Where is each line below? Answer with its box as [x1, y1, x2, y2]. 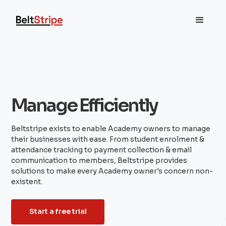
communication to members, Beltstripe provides [11, 156, 188, 165]
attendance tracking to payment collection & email [11, 145, 192, 155]
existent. [11, 177, 43, 187]
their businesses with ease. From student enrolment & [11, 135, 205, 144]
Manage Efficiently [11, 94, 158, 117]
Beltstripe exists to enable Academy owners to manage [11, 124, 211, 134]
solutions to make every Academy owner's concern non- [11, 166, 213, 176]
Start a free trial [29, 207, 87, 216]
